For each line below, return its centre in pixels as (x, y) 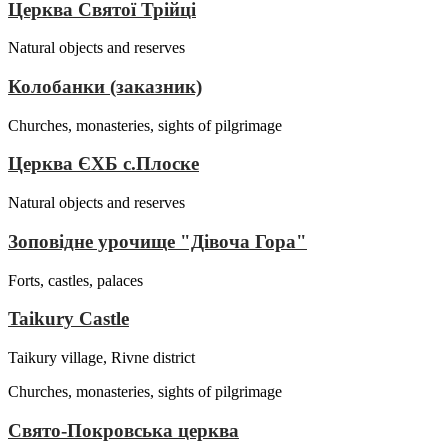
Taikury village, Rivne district (101, 358)
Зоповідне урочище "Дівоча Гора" (157, 241)
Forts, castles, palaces (75, 280)
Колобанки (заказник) (105, 87)
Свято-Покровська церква (123, 430)
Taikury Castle (68, 319)
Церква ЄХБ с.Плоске (103, 164)
